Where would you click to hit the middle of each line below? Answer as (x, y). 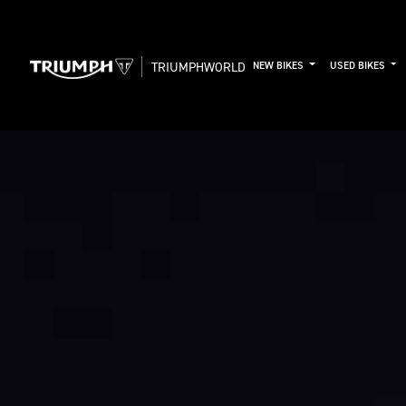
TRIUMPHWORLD (198, 67)
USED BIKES (358, 65)
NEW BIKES (280, 65)
